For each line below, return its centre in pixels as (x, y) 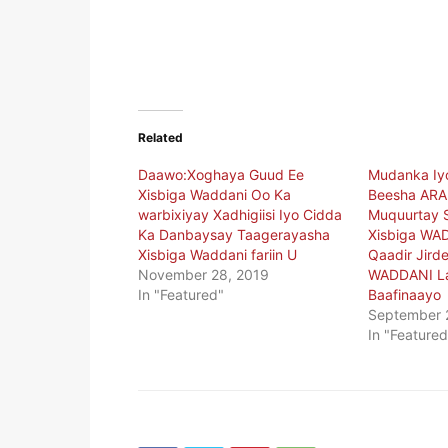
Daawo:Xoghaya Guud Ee (221, 175)
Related (160, 138)
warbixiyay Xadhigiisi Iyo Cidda (240, 215)
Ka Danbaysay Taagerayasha (234, 235)
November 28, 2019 (203, 275)
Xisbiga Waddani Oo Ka (214, 195)
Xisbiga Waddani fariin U (217, 255)
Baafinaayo (404, 295)
